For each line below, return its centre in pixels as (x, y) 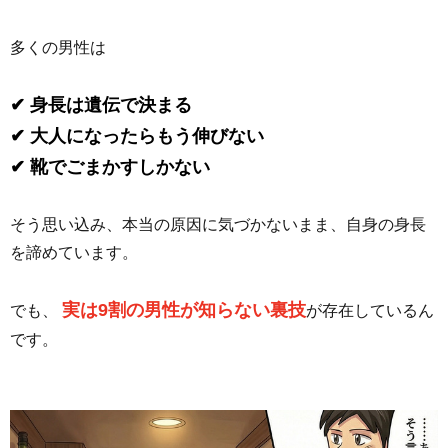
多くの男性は (58, 48)
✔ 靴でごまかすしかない (110, 167)
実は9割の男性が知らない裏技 (184, 310)
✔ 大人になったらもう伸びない (137, 136)
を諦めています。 (74, 253)
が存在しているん (370, 311)
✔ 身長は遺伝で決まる (101, 105)
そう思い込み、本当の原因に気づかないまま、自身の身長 (218, 225)
